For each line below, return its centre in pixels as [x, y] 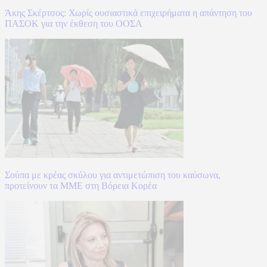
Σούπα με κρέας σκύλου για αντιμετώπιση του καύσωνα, [113, 175]
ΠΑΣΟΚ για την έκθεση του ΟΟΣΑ [74, 24]
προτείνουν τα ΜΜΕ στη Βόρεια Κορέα [81, 186]
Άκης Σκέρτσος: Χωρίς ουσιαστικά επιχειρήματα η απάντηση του [128, 13]
